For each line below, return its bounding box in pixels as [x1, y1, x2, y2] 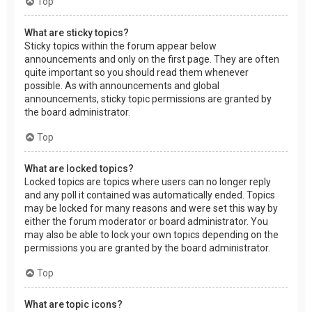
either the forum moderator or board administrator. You [24, 216, 268, 228]
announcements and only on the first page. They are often [24, 54, 279, 65]
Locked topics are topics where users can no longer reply [24, 176, 271, 188]
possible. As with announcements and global [24, 80, 219, 92]
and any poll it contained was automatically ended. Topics [24, 189, 275, 201]
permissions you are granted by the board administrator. [24, 242, 270, 254]
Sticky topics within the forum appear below [24, 40, 217, 52]
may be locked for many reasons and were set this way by [24, 203, 278, 214]
